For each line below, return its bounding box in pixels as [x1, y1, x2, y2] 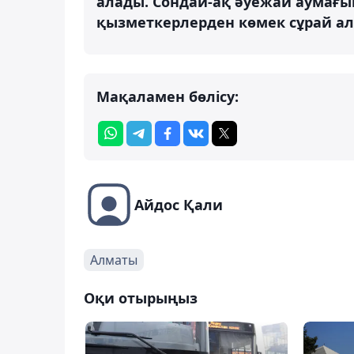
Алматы [90, 250, 137, 269]
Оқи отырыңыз [84, 288, 198, 307]
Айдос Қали [134, 194, 223, 214]
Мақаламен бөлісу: [96, 86, 239, 106]
